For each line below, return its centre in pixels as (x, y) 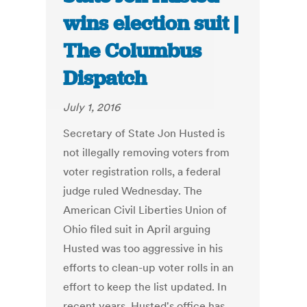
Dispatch (105, 78)
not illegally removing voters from (147, 152)
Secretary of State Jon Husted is (144, 133)
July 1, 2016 (92, 107)
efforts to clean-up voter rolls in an (149, 268)
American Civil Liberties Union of (145, 210)
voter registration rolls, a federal (142, 172)
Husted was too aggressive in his (143, 248)
